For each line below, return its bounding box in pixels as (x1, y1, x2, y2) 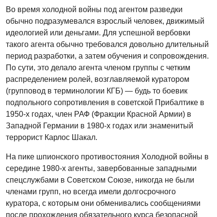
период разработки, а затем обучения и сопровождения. (6, 51, 209, 60)
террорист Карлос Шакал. (6, 133, 97, 141)
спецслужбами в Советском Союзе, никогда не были (6, 175, 194, 184)
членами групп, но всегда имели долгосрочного (6, 187, 176, 196)
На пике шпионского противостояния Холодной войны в (6, 152, 209, 161)
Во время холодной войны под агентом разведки (6, 5, 183, 14)
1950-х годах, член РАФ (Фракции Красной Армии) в (6, 109, 191, 118)
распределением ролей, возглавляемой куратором (6, 75, 189, 83)
